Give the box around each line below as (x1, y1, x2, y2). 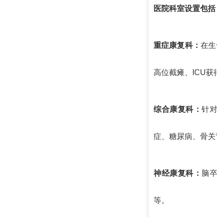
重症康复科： (154, 41, 201, 49)
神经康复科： (154, 169, 202, 177)
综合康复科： (154, 105, 202, 113)
